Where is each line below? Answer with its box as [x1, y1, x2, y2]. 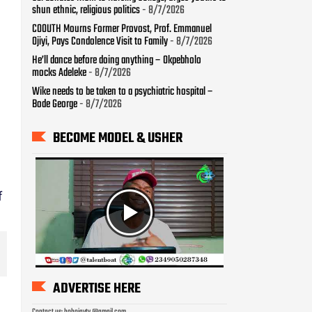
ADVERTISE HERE [53, 277, 141, 299]
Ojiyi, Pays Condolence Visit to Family [32, 33, 168, 52]
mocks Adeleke [32, 64, 86, 83]
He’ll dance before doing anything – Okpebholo [32, 52, 201, 70]
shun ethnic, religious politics [32, 1, 140, 20]
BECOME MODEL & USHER [53, 127, 182, 150]
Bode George [32, 95, 77, 114]
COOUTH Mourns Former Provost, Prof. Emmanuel [32, 20, 212, 39]
